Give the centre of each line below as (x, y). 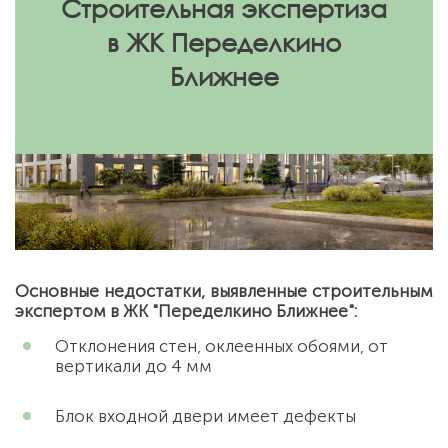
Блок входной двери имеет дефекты (205, 416)
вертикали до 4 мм (133, 366)
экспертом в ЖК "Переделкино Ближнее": (186, 311)
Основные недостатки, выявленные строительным (224, 291)
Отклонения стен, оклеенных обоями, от (221, 346)
